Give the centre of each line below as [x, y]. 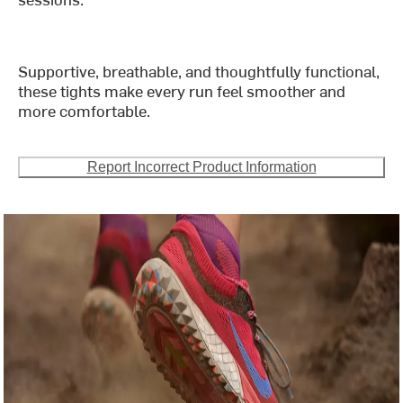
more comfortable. [85, 110]
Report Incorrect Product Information [201, 166]
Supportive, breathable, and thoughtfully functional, [199, 70]
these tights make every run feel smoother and [182, 90]
